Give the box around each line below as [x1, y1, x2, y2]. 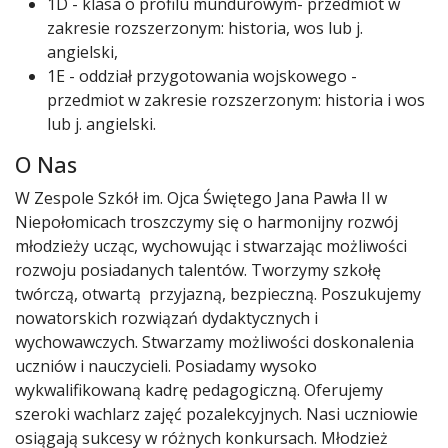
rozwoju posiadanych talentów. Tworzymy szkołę [15, 259, 381, 281]
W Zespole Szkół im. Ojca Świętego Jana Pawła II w [15, 187, 387, 209]
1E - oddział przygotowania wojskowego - [47, 65, 357, 87]
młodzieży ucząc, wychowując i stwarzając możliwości [15, 235, 407, 257]
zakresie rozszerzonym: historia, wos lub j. [47, 17, 363, 39]
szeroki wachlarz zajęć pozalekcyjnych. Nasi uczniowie [15, 403, 418, 425]
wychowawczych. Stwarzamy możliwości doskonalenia [15, 331, 414, 353]
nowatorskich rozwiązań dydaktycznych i [15, 307, 318, 329]
